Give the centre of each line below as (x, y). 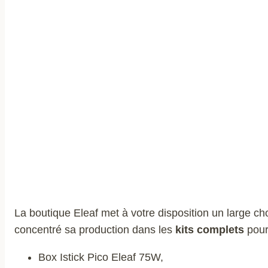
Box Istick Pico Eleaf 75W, (101, 257)
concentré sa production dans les (95, 229)
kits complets (211, 229)
